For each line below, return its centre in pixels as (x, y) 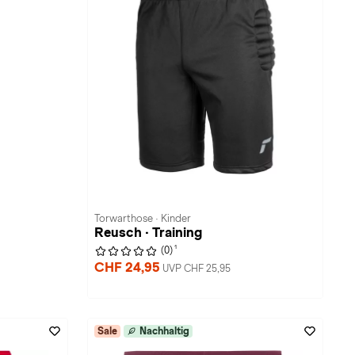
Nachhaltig (164, 331)
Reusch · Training (148, 233)
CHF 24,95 (128, 267)
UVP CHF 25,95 (197, 269)
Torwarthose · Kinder (143, 219)
